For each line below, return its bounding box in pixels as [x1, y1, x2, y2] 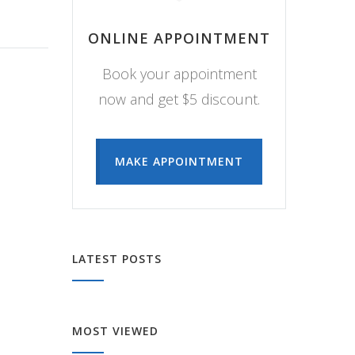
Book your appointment [101, 63, 257, 83]
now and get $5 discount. [98, 89, 260, 109]
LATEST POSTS [72, 250, 162, 266]
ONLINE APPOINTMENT [88, 28, 270, 48]
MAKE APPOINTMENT [115, 153, 243, 169]
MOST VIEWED [72, 323, 158, 338]
